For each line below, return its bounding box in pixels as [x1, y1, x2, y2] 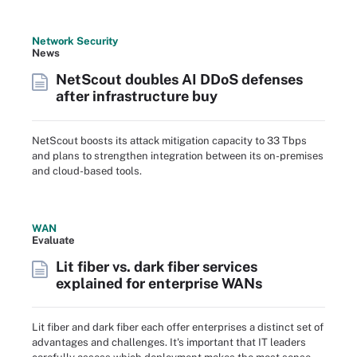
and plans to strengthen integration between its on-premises [32, 149, 324, 162]
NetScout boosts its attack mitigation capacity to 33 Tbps [32, 134, 307, 147]
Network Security [32, 35, 118, 48]
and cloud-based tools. [32, 164, 142, 177]
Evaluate [32, 233, 75, 246]
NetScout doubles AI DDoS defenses [56, 71, 303, 88]
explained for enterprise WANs [56, 274, 262, 292]
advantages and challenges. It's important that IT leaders [32, 336, 306, 349]
